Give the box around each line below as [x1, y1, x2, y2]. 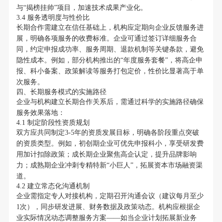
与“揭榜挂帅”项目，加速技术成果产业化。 [16, 4, 147, 12]
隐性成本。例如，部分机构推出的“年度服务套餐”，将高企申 [16, 56, 203, 64]
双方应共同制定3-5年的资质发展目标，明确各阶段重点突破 [16, 129, 199, 137]
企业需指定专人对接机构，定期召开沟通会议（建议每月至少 [16, 192, 204, 200]
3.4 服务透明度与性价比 [16, 14, 90, 22]
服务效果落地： [16, 109, 65, 117]
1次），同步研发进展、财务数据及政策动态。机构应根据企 [16, 203, 200, 211]
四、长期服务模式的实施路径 [16, 88, 107, 96]
